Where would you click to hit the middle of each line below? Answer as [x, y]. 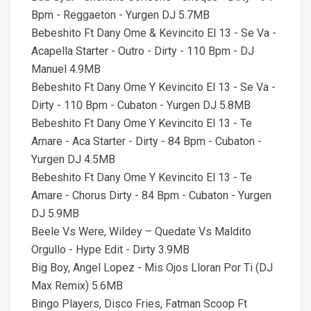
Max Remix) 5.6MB [77, 286]
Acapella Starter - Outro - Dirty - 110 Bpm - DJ [143, 51]
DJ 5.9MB [55, 213]
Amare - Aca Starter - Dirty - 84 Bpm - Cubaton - [146, 141]
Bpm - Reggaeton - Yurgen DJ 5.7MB [120, 15]
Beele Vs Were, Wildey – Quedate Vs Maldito [141, 232]
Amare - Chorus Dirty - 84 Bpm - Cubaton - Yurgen [151, 195]
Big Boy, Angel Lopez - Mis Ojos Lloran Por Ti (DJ [152, 268]
